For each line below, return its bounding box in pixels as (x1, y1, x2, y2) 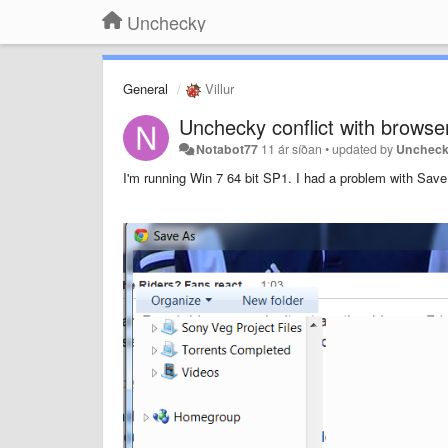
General (123, 79, 168, 98)
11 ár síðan (261, 139, 323, 158)
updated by (332, 139, 397, 158)
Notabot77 (196, 139, 259, 158)
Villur (201, 79, 234, 98)
